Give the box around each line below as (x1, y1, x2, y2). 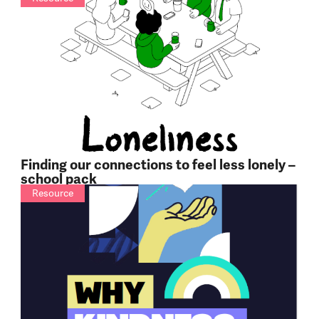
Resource (31, 186, 73, 199)
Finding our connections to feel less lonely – (20, 156, 296, 174)
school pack (20, 170, 97, 188)
